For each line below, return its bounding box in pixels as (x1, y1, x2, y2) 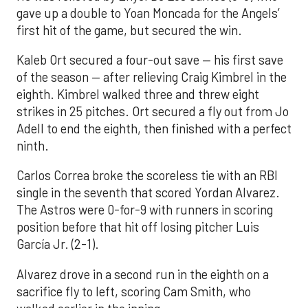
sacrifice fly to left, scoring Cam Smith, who (16, 283, 251, 299)
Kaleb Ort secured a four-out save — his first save (16, 52, 283, 67)
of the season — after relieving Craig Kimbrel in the (16, 69, 287, 85)
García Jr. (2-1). (16, 236, 99, 252)
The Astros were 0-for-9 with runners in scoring (16, 202, 273, 218)
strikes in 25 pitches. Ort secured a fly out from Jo (16, 104, 289, 119)
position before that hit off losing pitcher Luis (16, 219, 259, 235)
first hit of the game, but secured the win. (16, 22, 242, 38)
